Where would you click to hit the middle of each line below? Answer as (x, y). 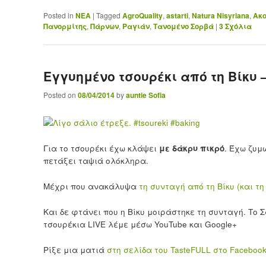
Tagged (108, 15)
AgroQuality (142, 16)
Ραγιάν (136, 26)
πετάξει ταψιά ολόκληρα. (96, 160)
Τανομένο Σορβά (183, 26)
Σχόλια (237, 26)
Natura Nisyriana (220, 16)
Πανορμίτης (65, 26)
